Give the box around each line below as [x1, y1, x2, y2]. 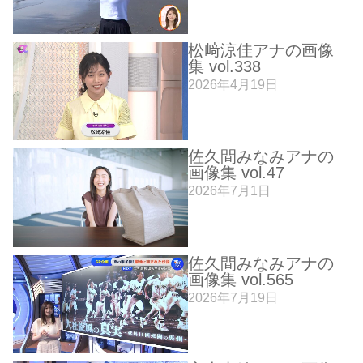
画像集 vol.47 [188, 164, 285, 182]
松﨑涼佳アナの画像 [188, 41, 335, 59]
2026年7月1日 [188, 183, 271, 199]
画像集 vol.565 [188, 270, 294, 288]
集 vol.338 [188, 57, 262, 75]
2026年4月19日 [188, 76, 279, 92]
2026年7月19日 [188, 289, 279, 305]
